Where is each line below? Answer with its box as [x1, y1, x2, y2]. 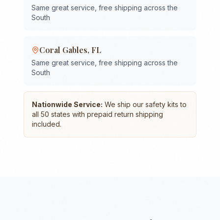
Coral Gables [39, 45, 87, 55]
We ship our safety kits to [103, 100, 187, 109]
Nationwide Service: [32, 100, 103, 109]
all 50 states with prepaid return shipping [32, 110, 163, 118]
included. [32, 120, 61, 128]
